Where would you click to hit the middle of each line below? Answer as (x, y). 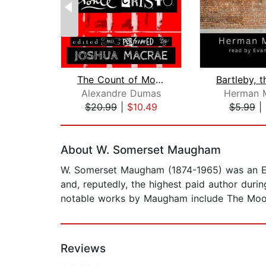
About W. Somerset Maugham (141, 150)
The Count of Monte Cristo (159, 80)
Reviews (83, 249)
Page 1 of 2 (86, 120)
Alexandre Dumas (121, 94)
